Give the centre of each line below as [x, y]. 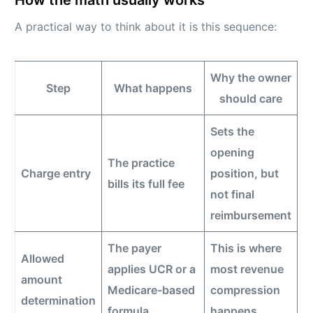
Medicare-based [152, 290]
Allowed [43, 259]
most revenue [247, 269]
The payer [135, 248]
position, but [245, 174]
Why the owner [251, 78]
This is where [246, 248]
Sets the [233, 132]
